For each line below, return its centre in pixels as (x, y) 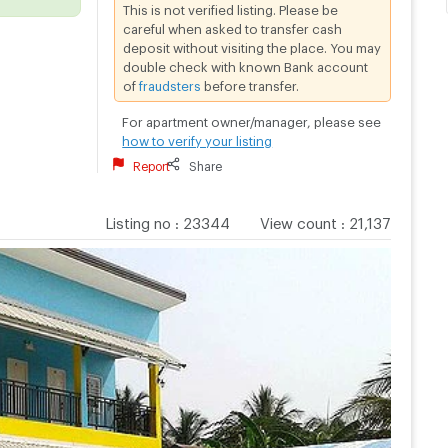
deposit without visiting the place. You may (252, 44)
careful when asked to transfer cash (233, 25)
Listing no (138, 220)
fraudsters (170, 82)
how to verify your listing (197, 137)
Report (151, 164)
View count (298, 220)
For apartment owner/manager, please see (252, 118)
